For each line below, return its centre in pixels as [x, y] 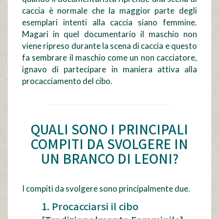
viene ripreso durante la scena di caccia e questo [109, 45]
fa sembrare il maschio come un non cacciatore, [109, 57]
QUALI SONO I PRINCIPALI [109, 129]
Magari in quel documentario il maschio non [109, 34]
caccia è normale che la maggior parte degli [109, 10]
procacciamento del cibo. [67, 81]
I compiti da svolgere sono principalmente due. [106, 188]
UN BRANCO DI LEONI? [109, 158]
